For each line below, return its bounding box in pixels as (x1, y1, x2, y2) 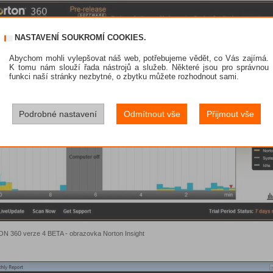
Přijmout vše (206, 108, 254, 119)
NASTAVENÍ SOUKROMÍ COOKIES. (15, 33, 147, 42)
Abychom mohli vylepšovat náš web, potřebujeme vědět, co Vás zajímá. (9, 54, 269, 63)
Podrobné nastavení (19, 108, 97, 119)
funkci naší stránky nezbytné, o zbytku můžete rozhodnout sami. (9, 72, 239, 81)
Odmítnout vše (123, 108, 180, 119)
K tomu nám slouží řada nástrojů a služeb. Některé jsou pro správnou (9, 63, 269, 72)
